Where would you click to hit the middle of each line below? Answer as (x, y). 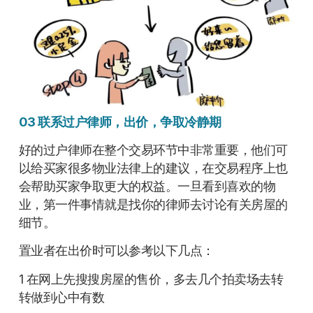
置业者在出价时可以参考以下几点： (116, 251)
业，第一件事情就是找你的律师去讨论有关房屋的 (153, 204)
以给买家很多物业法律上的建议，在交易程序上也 (153, 168)
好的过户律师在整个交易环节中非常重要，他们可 (153, 150)
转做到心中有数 (61, 297)
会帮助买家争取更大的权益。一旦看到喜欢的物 (147, 186)
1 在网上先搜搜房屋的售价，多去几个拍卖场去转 (151, 279)
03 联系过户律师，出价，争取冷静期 (120, 122)
